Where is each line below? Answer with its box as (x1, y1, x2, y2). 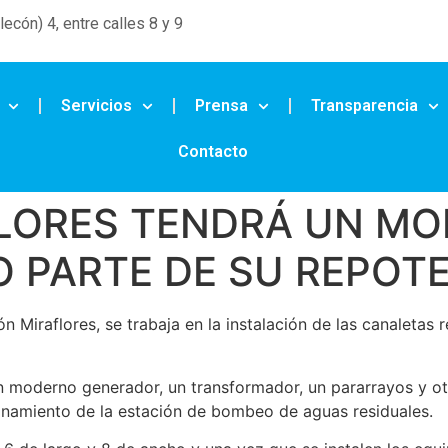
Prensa (194, 96, 248, 116)
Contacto (178, 142, 249, 162)
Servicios (60, 96, 132, 116)
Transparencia (311, 96, 419, 116)
